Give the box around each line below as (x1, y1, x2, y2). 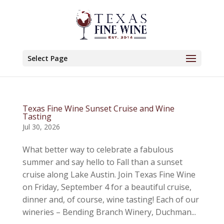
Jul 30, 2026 (22, 122, 60, 131)
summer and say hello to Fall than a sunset (22, 156, 182, 167)
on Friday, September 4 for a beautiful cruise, (22, 181, 191, 192)
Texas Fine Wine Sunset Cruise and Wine (22, 103, 174, 114)
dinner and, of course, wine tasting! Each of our (22, 194, 199, 205)
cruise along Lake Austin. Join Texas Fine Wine (22, 169, 195, 180)
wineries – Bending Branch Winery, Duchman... (22, 206, 196, 217)
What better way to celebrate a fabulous (22, 144, 173, 155)
